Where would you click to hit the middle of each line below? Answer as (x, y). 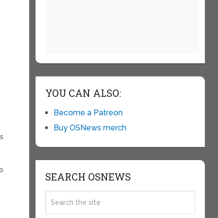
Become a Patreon (88, 113)
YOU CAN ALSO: (83, 93)
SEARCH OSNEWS (88, 177)
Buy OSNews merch (90, 128)
